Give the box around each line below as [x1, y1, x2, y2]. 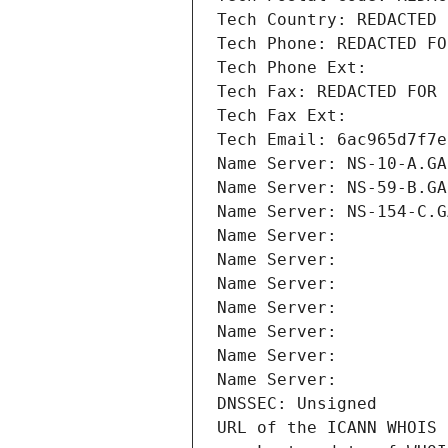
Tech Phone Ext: [217, 58, 367, 78]
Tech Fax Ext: [217, 106, 347, 126]
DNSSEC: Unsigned [217, 394, 377, 414]
